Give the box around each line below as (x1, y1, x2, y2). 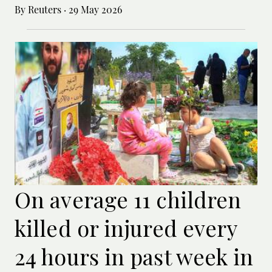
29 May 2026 (66, 2, 122, 16)
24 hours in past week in (15, 241, 254, 271)
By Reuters (15, 2, 64, 16)
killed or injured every (15, 212, 237, 242)
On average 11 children (15, 184, 242, 214)
